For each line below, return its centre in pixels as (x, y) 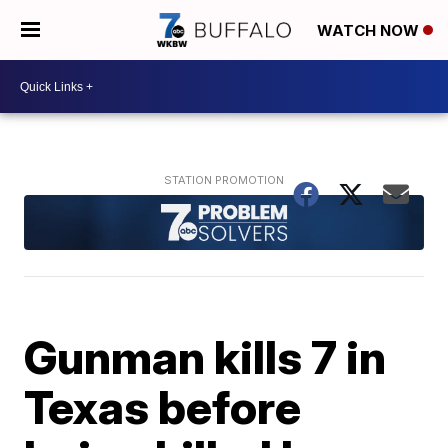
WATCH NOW (370, 31)
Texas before (163, 406)
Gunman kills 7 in (205, 356)
